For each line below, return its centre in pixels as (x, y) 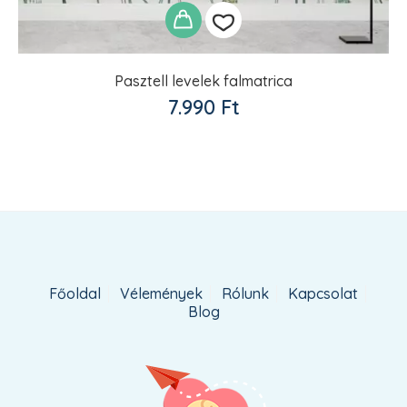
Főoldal (74, 294)
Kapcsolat (323, 294)
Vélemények (161, 294)
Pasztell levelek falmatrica (203, 81)
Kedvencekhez (278, 96)
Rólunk (245, 294)
